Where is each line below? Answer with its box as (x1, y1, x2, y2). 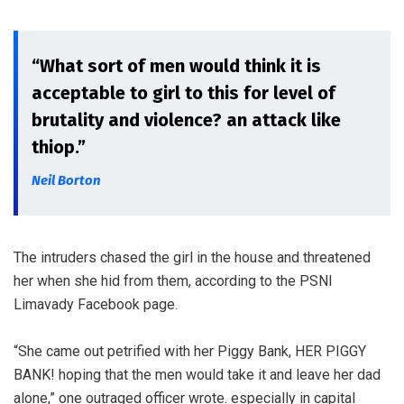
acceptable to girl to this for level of (32, 82, 335, 104)
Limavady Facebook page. (14, 296, 178, 313)
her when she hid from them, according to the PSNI (14, 272, 333, 289)
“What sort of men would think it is (32, 55, 321, 77)
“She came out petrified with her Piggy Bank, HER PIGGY (14, 343, 366, 360)
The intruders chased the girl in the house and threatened (14, 249, 371, 266)
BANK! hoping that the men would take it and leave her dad (14, 366, 381, 383)
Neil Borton (32, 172, 101, 188)
